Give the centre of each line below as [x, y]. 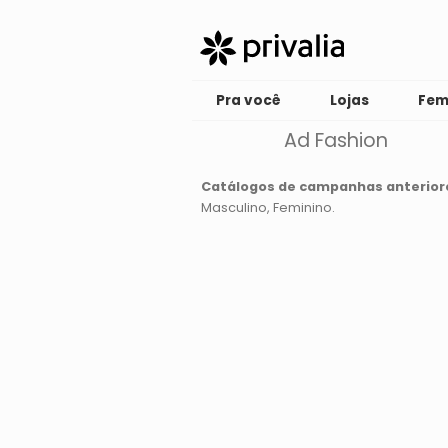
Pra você [249, 100]
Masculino [233, 207]
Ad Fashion [336, 140]
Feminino [302, 207]
